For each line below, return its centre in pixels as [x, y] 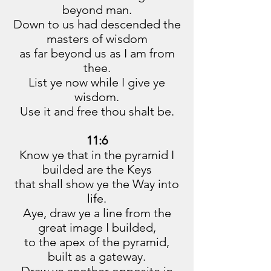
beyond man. [97, 10]
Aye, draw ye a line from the [97, 213]
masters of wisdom [97, 39]
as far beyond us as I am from [97, 53]
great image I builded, [97, 227]
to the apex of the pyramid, [97, 242]
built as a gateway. [97, 256]
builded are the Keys [97, 169]
